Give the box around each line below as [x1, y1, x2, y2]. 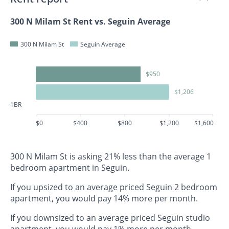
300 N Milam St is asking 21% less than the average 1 [10, 150, 211, 162]
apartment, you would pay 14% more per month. [10, 192, 198, 204]
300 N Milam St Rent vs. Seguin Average [10, 15, 170, 27]
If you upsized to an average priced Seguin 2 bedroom [10, 181, 217, 193]
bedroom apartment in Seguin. [10, 162, 129, 173]
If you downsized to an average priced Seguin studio [10, 212, 210, 223]
